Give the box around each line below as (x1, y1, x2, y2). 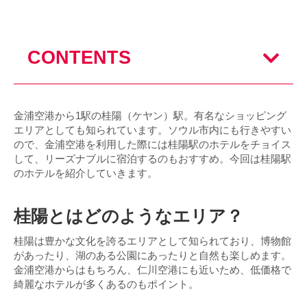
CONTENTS (27, 47, 131, 69)
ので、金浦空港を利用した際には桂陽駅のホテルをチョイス (14, 138, 291, 151)
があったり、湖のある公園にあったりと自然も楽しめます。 (14, 249, 291, 262)
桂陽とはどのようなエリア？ (14, 206, 243, 226)
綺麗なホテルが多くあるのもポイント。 (14, 278, 199, 291)
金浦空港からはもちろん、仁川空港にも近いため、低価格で (14, 264, 291, 276)
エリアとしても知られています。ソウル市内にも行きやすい (14, 124, 291, 136)
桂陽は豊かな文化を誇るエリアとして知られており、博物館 (14, 235, 291, 247)
